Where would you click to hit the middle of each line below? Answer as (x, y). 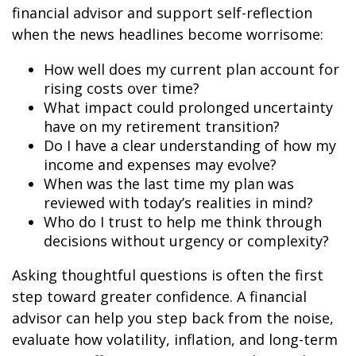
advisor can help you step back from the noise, (173, 318)
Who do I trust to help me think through (183, 222)
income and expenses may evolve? (160, 164)
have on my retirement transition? (162, 126)
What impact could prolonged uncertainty (188, 107)
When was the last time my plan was (169, 184)
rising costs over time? (122, 88)
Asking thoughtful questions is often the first (168, 275)
